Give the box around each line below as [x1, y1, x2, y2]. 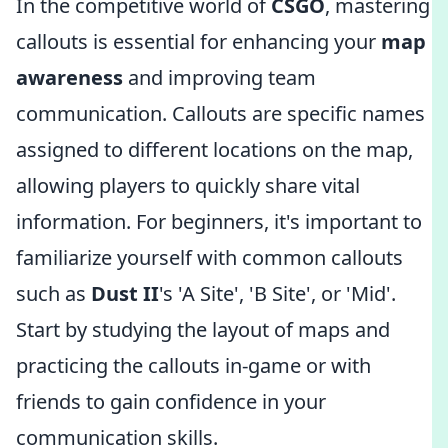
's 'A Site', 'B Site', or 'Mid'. [159, 280, 396, 307]
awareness [16, 64, 123, 91]
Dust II [91, 280, 159, 307]
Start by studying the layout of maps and [16, 316, 390, 343]
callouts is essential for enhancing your [16, 28, 381, 55]
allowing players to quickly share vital [16, 172, 360, 199]
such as [16, 280, 91, 307]
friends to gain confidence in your [16, 388, 326, 415]
